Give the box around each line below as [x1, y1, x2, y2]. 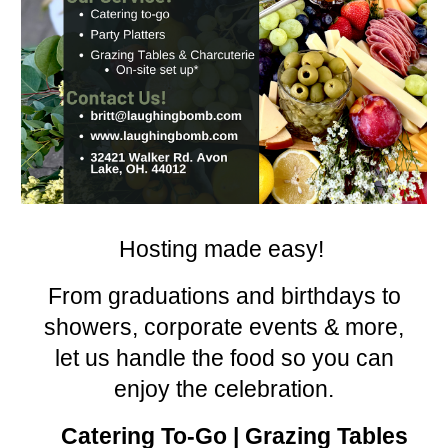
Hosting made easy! [118, 236, 330, 263]
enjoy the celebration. [114, 376, 334, 403]
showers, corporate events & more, [44, 314, 404, 341]
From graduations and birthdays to [47, 283, 401, 310]
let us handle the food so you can [54, 345, 394, 372]
